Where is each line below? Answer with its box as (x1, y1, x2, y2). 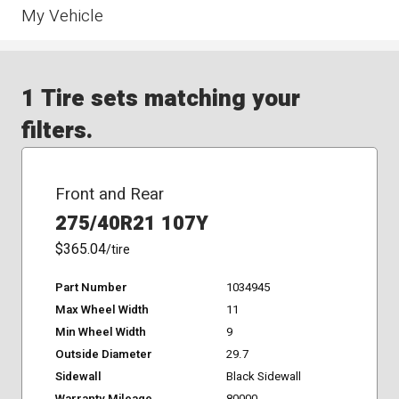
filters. (21, 113, 94, 149)
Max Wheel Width (54, 300, 149, 319)
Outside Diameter (54, 345, 152, 363)
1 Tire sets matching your (21, 81, 301, 117)
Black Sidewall (225, 367, 301, 386)
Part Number (54, 278, 127, 297)
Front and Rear (54, 181, 164, 207)
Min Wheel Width (54, 322, 146, 341)
